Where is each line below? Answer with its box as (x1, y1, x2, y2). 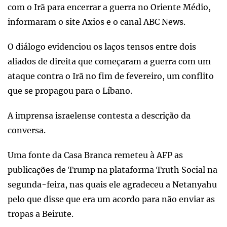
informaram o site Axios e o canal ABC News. (8, 17, 185, 27)
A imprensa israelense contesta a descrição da (8, 110, 191, 121)
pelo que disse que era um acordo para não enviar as (8, 194, 215, 204)
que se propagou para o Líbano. (8, 86, 132, 96)
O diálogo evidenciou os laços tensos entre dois (8, 42, 196, 52)
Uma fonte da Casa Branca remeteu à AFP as (8, 150, 183, 160)
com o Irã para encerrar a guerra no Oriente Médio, (8, 2, 211, 12)
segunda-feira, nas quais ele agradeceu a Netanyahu (8, 179, 217, 190)
